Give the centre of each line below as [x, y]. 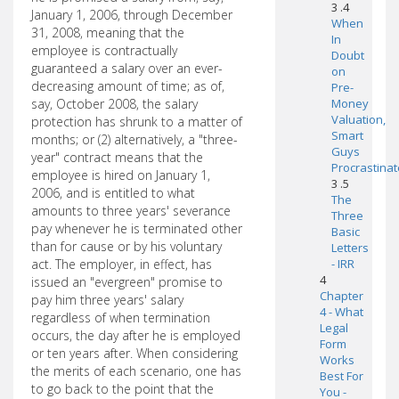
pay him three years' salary [107, 300]
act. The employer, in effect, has [122, 264]
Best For [341, 376]
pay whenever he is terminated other [137, 228]
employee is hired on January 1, [121, 175]
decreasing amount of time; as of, [128, 86]
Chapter [341, 296]
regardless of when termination [121, 318]
